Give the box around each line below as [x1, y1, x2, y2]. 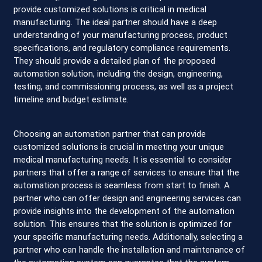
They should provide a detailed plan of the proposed [13, 56, 216, 67]
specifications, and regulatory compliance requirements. [13, 43, 231, 54]
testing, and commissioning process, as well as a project [13, 81, 234, 92]
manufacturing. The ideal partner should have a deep [13, 17, 218, 28]
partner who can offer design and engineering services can [13, 192, 242, 204]
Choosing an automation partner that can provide [13, 128, 206, 139]
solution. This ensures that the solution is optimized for [13, 218, 232, 229]
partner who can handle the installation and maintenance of [13, 244, 246, 255]
